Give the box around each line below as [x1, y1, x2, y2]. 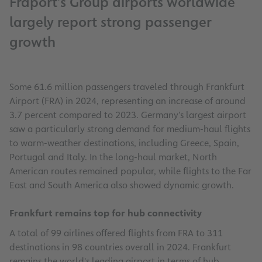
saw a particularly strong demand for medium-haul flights [9, 123, 250, 136]
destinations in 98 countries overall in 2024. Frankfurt [9, 241, 231, 254]
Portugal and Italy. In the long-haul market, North [9, 151, 217, 164]
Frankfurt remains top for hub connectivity [9, 207, 202, 220]
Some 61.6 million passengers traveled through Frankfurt [9, 81, 244, 94]
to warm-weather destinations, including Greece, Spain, [9, 137, 239, 150]
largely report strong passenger [9, 13, 211, 32]
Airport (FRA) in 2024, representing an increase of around [9, 95, 246, 108]
